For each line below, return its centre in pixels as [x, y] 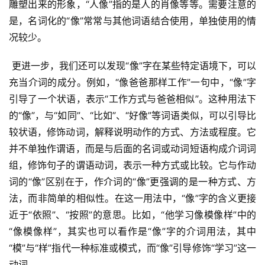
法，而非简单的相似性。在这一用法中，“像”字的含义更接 [132, 198]
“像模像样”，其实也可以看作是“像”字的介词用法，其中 [132, 232]
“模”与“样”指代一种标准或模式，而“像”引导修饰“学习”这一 [132, 248]
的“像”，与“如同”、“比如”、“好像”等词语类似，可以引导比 [132, 116]
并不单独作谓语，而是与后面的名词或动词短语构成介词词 [132, 149]
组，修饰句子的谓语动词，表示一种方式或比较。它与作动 [132, 165]
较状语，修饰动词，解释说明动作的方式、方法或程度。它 [132, 132]
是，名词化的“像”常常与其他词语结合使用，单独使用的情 [132, 21]
